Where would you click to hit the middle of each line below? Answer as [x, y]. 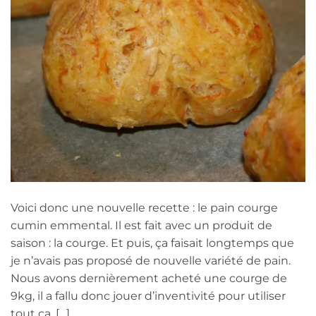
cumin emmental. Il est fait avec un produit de [141, 225]
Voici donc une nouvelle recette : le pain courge [144, 207]
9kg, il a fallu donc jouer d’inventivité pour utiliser [148, 296]
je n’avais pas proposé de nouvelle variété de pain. [151, 260]
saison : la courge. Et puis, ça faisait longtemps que [152, 243]
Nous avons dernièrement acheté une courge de [149, 278]
